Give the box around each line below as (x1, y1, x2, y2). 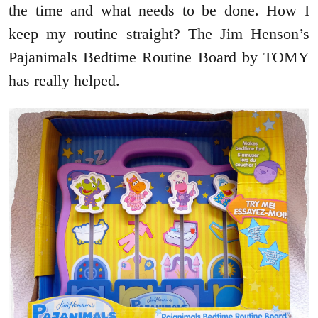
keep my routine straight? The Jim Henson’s (9, 24, 309, 43)
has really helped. (9, 71, 124, 89)
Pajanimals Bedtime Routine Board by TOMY (9, 48, 309, 66)
